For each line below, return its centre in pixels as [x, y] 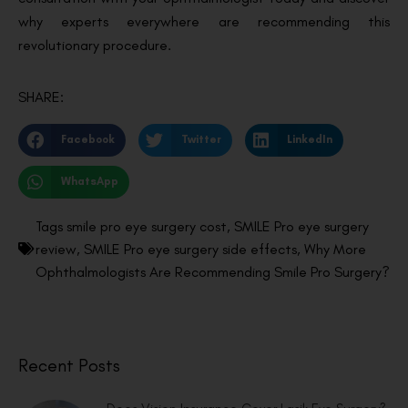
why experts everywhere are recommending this [204, 22]
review [56, 249]
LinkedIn [310, 140]
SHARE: [41, 97]
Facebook [87, 140]
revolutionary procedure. [97, 46]
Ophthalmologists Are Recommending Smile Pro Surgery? [213, 271]
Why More [335, 249]
